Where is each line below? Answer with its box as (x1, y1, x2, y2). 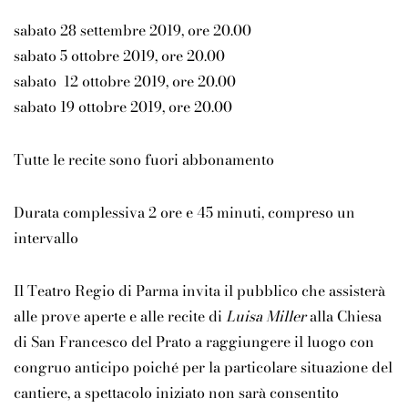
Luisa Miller (226, 305, 306, 328)
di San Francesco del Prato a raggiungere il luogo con (14, 331, 374, 353)
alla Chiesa (306, 305, 382, 328)
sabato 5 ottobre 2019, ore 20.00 (14, 45, 225, 67)
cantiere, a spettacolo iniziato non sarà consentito (14, 382, 339, 404)
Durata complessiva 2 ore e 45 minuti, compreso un (14, 201, 355, 224)
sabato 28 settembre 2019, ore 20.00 (14, 19, 251, 42)
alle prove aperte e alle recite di (14, 305, 226, 328)
